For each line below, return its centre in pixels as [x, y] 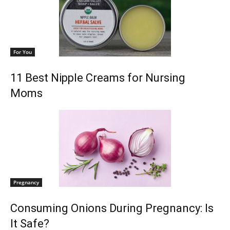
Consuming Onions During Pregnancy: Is [112, 208]
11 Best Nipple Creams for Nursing [98, 78]
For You [23, 52]
